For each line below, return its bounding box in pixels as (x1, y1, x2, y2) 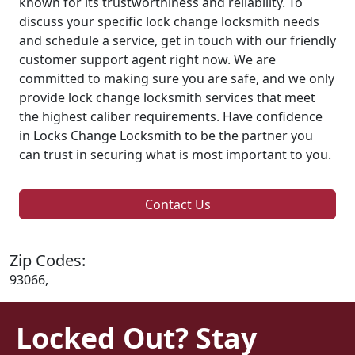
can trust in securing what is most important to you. (19, 145, 331, 163)
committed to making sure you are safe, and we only (19, 69, 334, 87)
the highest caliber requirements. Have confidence (19, 107, 323, 125)
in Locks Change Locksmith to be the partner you (19, 126, 313, 144)
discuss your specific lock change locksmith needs (19, 12, 319, 30)
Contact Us (144, 195, 211, 213)
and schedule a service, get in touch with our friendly (19, 31, 336, 49)
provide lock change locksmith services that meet (19, 88, 315, 106)
